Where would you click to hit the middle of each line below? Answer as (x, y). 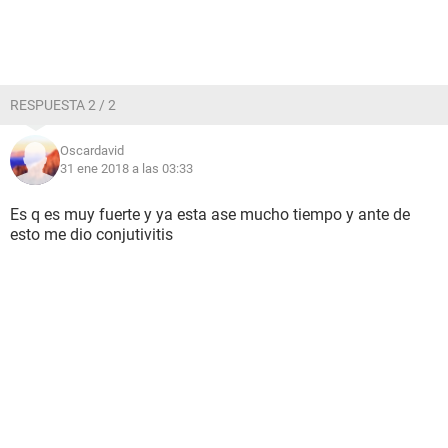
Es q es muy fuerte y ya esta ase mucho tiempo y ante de (210, 214)
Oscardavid (92, 150)
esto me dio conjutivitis (91, 234)
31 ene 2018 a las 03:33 (126, 168)
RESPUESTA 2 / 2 (63, 105)
